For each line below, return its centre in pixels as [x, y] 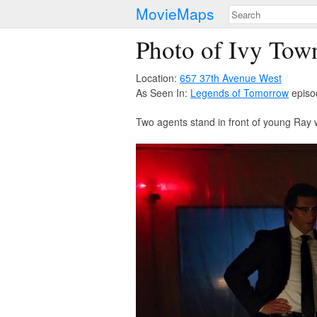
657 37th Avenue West [231, 78]
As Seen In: [163, 93]
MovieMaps [175, 13]
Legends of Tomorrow [240, 93]
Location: [158, 78]
